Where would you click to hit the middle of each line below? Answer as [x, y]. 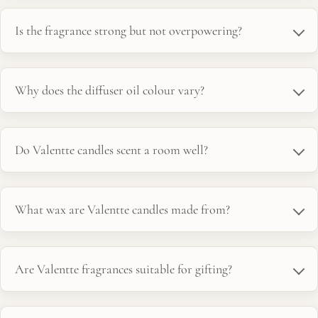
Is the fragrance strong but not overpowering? [128, 30]
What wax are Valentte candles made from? [122, 209]
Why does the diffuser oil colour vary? [110, 90]
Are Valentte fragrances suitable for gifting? [124, 269]
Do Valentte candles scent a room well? [111, 149]
